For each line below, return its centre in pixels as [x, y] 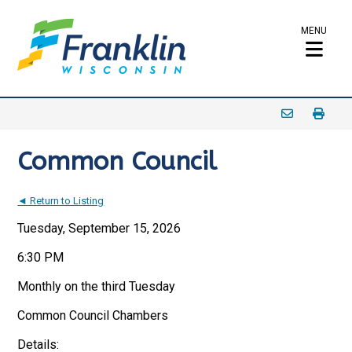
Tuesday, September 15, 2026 [99, 228]
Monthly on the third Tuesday [97, 286]
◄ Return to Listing [61, 201]
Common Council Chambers [93, 315]
